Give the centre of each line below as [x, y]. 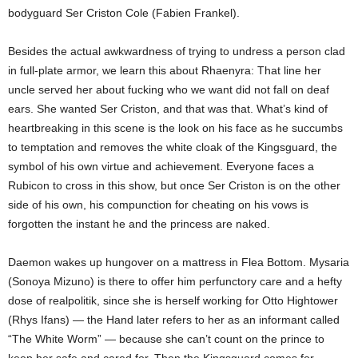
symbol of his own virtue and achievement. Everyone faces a [161, 166]
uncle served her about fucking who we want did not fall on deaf [169, 89]
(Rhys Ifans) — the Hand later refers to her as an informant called [174, 320]
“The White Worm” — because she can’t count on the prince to [166, 339]
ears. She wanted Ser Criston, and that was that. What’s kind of [168, 109]
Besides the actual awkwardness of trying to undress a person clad [177, 51]
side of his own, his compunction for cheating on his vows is [158, 205]
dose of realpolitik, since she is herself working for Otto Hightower [173, 300]
